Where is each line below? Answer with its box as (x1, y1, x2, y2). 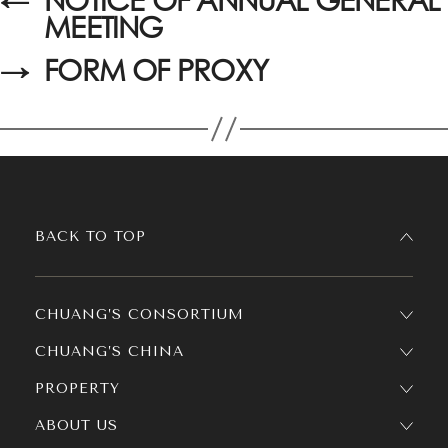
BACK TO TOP (35, 228, 146, 245)
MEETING (44, 9, 163, 45)
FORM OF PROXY (44, 52, 268, 88)
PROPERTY (35, 380, 120, 397)
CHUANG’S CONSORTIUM (35, 306, 244, 323)
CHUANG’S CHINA (35, 343, 184, 360)
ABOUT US (35, 417, 118, 434)
